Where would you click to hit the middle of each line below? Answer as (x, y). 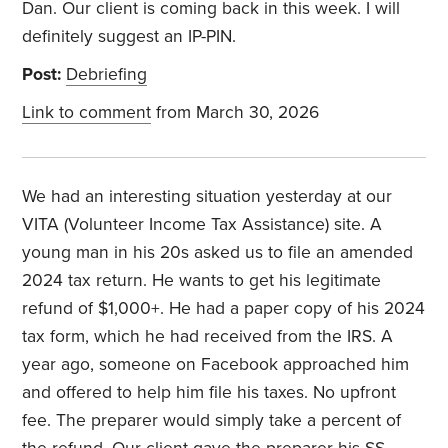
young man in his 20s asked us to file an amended (218, 253)
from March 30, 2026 (235, 113)
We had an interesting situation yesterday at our (207, 197)
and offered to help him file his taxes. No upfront (209, 393)
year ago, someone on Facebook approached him (216, 365)
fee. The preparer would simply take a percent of (212, 421)
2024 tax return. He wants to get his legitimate (202, 281)
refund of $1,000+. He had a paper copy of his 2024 (224, 309)
